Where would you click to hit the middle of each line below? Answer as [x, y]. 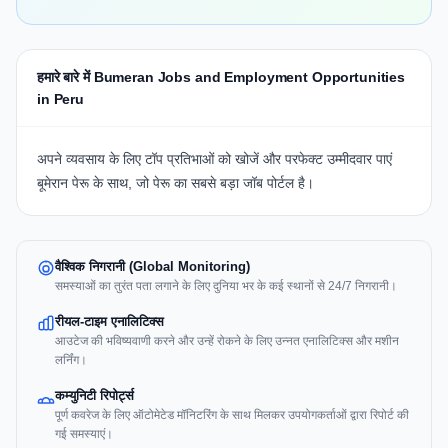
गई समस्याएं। [84, 434]
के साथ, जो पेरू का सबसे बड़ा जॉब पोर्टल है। [201, 183]
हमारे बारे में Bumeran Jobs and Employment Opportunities [221, 77]
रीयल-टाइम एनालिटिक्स [109, 322]
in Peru [61, 99]
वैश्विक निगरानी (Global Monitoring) [152, 267]
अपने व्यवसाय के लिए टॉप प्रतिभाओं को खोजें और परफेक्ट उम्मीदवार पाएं [214, 159]
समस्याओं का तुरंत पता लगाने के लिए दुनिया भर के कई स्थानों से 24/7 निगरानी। [226, 286]
